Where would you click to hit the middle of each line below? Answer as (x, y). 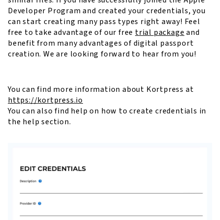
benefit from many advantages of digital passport (101, 43)
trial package (160, 32)
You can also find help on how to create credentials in (107, 111)
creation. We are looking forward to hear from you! (102, 54)
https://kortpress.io (46, 100)
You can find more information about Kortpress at (101, 89)
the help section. (40, 122)
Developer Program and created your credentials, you (107, 11)
